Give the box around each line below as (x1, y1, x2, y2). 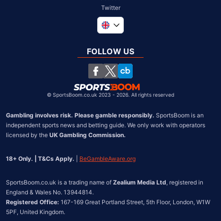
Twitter (101, 4, 120, 11)
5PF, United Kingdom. (6, 208, 65, 216)
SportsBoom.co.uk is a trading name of (6, 178, 113, 186)
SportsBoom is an (154, 111, 204, 119)
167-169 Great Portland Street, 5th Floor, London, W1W (59, 198, 210, 206)
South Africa (108, 46, 154, 56)
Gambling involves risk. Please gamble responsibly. (6, 111, 154, 119)
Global (108, 34, 132, 44)
